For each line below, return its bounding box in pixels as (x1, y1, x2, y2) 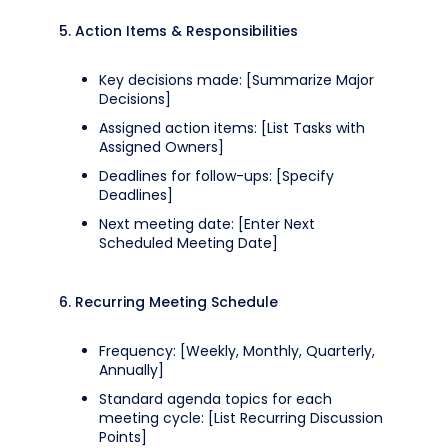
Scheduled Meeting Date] (99, 233, 278, 253)
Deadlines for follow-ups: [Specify (99, 166, 334, 186)
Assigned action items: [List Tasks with (99, 118, 365, 138)
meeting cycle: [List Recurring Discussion (99, 408, 383, 428)
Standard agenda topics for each (99, 389, 332, 409)
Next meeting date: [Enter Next (99, 214, 315, 234)
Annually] (99, 360, 164, 380)
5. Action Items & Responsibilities (59, 21, 298, 41)
